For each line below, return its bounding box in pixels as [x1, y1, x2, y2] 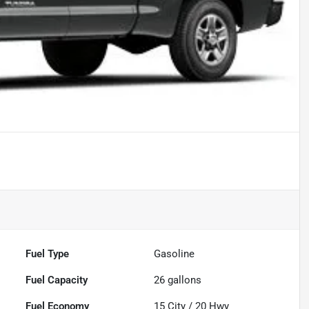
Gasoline [154, 248, 195, 261]
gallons [165, 274, 202, 287]
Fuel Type [26, 248, 70, 261]
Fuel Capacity [26, 274, 88, 287]
